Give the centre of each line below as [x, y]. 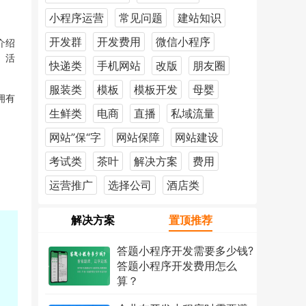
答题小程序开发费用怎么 [177, 265]
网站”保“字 [75, 137]
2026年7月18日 [141, 299]
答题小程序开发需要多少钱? [185, 250]
